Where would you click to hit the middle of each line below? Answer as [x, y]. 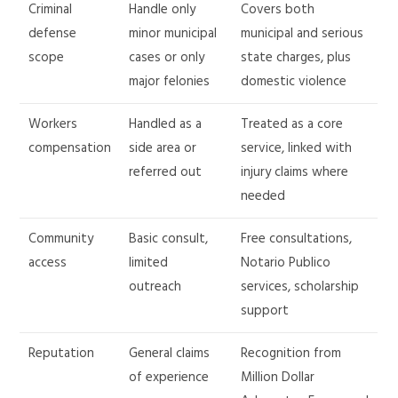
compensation [70, 148]
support [265, 311]
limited [149, 263]
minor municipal [173, 34]
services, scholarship [300, 287]
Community [61, 239]
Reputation [62, 354]
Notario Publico [286, 263]
